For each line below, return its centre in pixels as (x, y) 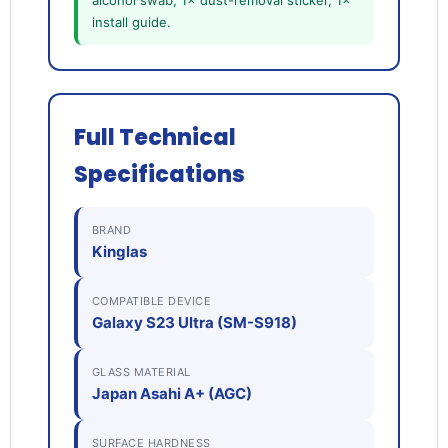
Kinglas (119, 252)
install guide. (131, 22)
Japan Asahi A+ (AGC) (171, 394)
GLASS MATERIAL (141, 372)
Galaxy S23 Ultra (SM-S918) (194, 323)
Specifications (159, 175)
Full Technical (154, 138)
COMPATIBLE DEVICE (151, 301)
